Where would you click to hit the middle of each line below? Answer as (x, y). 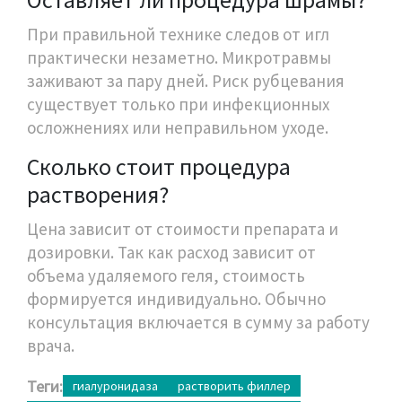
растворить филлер (234, 385)
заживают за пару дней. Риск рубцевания (186, 80)
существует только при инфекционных (178, 104)
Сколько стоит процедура (159, 166)
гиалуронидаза (115, 385)
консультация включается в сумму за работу (198, 322)
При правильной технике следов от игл (178, 34)
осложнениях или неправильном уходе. (178, 127)
